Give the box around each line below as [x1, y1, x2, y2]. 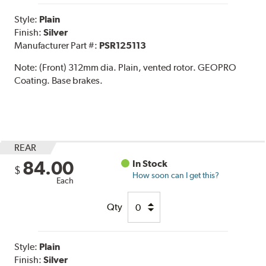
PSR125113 [99, 40, 147, 52]
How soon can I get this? [132, 170, 220, 180]
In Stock [132, 158, 168, 170]
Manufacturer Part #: [14, 40, 100, 52]
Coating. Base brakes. [14, 75, 103, 87]
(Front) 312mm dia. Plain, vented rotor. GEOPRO [39, 62, 237, 74]
